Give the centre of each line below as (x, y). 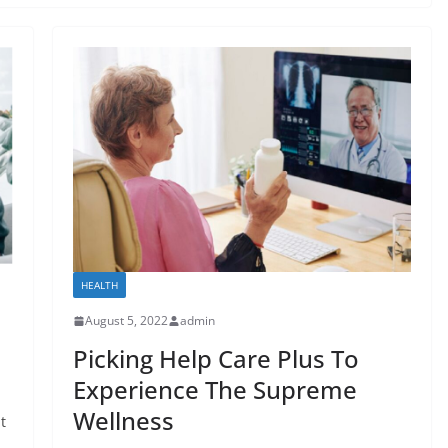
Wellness (123, 421)
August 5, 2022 (126, 321)
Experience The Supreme (214, 390)
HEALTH (99, 285)
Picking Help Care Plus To (215, 359)
